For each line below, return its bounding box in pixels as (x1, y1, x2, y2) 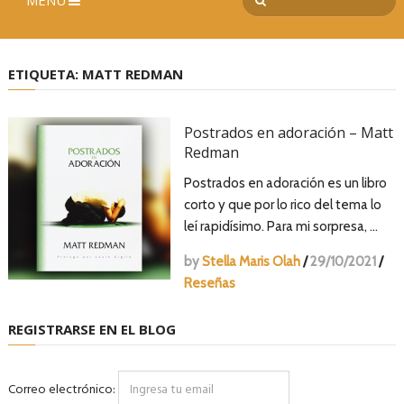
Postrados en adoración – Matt (184, 123, 393, 142)
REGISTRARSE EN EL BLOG (7, 320, 176, 338)
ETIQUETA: (7, 65, 82, 83)
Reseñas (184, 275, 235, 291)
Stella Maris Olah (202, 253, 300, 270)
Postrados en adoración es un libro (184, 175, 387, 191)
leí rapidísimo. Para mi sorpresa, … (184, 218, 378, 234)
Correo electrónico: (7, 379, 118, 399)
